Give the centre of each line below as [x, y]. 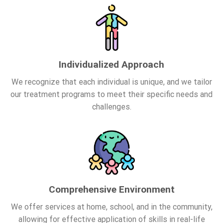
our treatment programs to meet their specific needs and [111, 94]
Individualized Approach [111, 65]
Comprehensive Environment [111, 190]
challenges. [111, 107]
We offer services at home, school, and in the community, [111, 207]
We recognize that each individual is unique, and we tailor [111, 82]
